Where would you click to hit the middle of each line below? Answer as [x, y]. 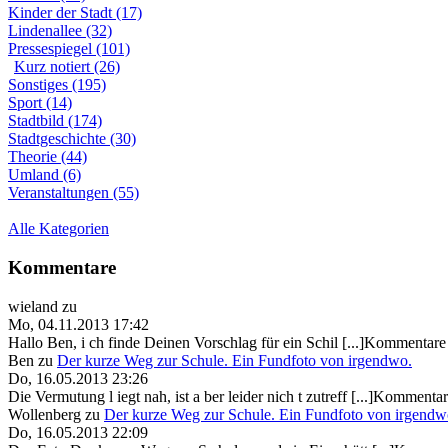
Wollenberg [44, 414]
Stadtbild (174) [55, 121]
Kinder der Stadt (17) [75, 13]
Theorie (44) [47, 157]
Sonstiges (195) [57, 85]
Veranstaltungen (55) [73, 193]
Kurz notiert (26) [67, 67]
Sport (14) [40, 103]
